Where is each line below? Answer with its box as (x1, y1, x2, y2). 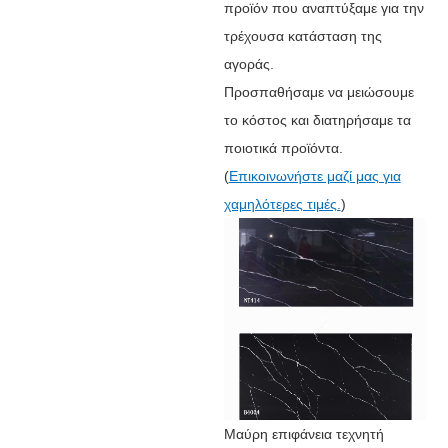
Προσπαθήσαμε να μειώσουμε (223, 83, 414, 100)
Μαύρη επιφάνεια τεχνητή (223, 425, 384, 442)
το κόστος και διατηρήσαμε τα (223, 111, 411, 128)
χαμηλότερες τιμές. (223, 195, 341, 212)
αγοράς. (223, 55, 274, 72)
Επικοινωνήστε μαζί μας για (228, 167, 401, 184)
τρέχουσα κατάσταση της (223, 27, 382, 44)
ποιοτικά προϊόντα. (223, 139, 343, 156)
